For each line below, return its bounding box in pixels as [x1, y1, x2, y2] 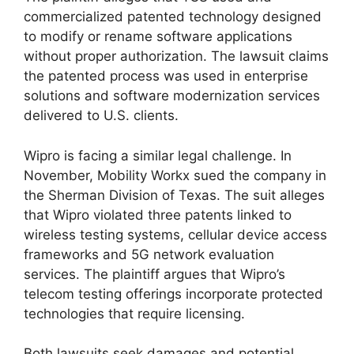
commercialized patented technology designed [24, 9, 322, 25]
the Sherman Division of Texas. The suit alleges [24, 186, 325, 203]
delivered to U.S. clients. [24, 107, 179, 124]
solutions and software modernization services [24, 88, 320, 104]
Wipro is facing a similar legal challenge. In [24, 147, 292, 164]
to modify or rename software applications [24, 28, 292, 45]
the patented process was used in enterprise [24, 68, 308, 85]
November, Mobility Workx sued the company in [24, 167, 326, 183]
